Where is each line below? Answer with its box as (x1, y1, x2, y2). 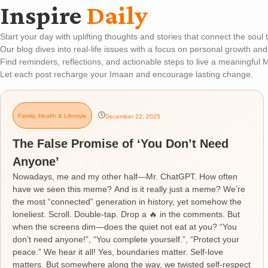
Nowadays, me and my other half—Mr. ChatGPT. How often (13, 171, 237, 181)
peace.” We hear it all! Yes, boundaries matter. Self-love (13, 246, 223, 257)
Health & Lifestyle (38, 112, 87, 120)
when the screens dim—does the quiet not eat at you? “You (13, 221, 237, 232)
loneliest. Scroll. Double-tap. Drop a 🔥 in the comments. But (13, 209, 240, 219)
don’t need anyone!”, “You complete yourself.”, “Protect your (13, 234, 239, 244)
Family (18, 112, 35, 120)
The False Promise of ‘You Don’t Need (13, 136, 229, 150)
